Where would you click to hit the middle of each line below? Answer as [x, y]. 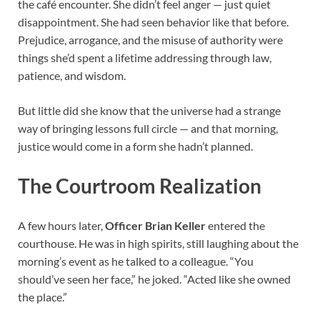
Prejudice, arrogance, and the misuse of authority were [150, 40]
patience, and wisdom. [72, 75]
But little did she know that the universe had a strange [149, 110]
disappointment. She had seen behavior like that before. [153, 22]
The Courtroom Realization [140, 186]
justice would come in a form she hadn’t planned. [135, 146]
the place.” [42, 297]
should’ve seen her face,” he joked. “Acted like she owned [154, 279]
